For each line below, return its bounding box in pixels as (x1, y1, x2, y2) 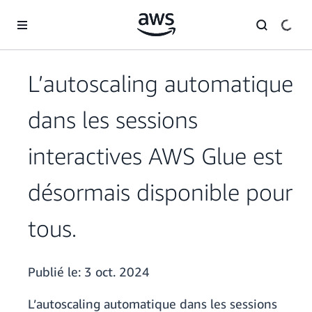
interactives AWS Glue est (28, 142, 283, 170)
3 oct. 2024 (84, 264, 150, 280)
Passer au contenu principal (6, 8, 125, 19)
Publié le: (28, 264, 84, 280)
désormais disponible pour (28, 178, 292, 206)
